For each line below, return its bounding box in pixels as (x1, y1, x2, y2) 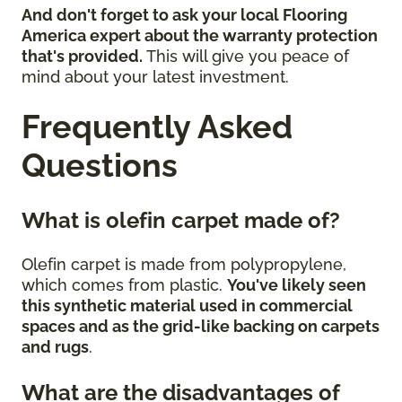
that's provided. (22, 46, 146, 66)
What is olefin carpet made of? (22, 206, 345, 233)
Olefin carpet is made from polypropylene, (22, 254, 346, 274)
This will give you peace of (146, 46, 349, 66)
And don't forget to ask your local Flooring (22, 4, 347, 24)
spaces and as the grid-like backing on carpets (22, 316, 380, 336)
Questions (22, 145, 178, 184)
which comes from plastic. (22, 275, 227, 294)
